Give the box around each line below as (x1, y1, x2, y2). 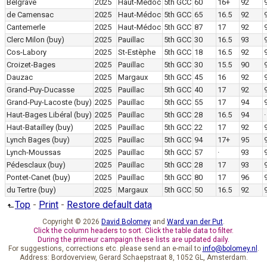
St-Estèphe (118, 48, 156, 57)
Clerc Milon (7, 35, 45, 45)
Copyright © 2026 (42, 218, 101, 226)
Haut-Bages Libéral (7, 110, 72, 120)
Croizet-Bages (7, 60, 55, 70)
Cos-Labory (7, 48, 46, 57)
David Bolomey (101, 218, 151, 226)
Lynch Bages (7, 135, 50, 145)
